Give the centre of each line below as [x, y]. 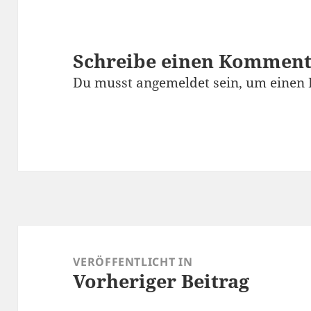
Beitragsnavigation [82, 236]
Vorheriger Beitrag [161, 280]
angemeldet [173, 83]
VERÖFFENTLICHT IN [133, 261]
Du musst [105, 83]
